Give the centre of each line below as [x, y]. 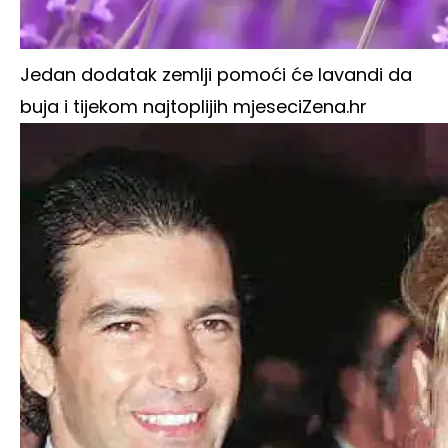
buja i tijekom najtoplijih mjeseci [161, 107]
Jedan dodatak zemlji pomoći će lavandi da [216, 75]
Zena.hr [334, 107]
